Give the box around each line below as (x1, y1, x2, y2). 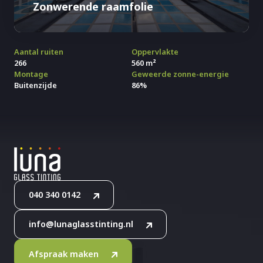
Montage (14, 68, 48, 79)
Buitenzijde (14, 79, 57, 90)
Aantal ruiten (14, 46, 63, 57)
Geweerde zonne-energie (131, 68, 229, 79)
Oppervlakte (131, 46, 178, 57)
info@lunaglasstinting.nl (29, 218, 133, 230)
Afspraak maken (29, 248, 99, 259)
